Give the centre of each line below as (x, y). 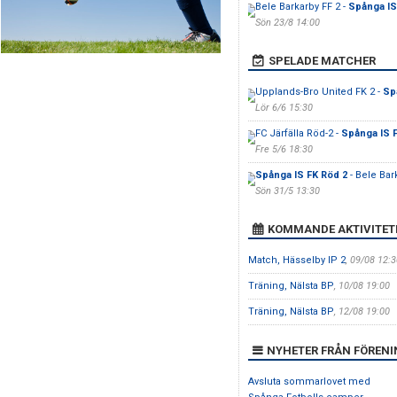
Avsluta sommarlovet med (309, 381)
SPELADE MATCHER (322, 61)
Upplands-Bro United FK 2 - (319, 92)
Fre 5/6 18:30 (284, 149)
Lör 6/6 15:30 (284, 108)
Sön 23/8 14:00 (287, 23)
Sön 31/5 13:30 (287, 191)
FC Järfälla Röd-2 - (298, 133)
